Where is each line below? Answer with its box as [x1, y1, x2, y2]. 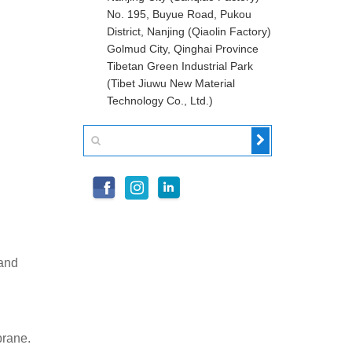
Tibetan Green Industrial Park [107, 60, 253, 72]
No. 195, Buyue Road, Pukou [107, 8, 251, 20]
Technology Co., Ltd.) [107, 94, 213, 107]
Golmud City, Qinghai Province [107, 42, 258, 55]
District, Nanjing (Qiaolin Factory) [107, 25, 271, 38]
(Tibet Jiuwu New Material [107, 77, 235, 90]
